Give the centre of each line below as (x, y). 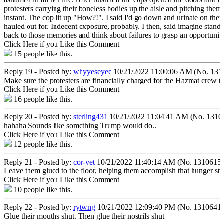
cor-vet (84, 162)
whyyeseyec (92, 71)
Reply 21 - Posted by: (39, 162)
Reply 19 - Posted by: (39, 71)
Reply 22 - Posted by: (39, 207)
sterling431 (90, 116)
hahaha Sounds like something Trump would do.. (80, 125)
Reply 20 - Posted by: (39, 116)
